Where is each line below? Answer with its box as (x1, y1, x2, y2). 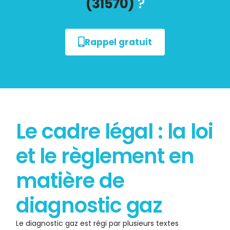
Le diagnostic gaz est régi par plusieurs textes (16, 218, 179, 229)
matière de (16, 166, 124, 196)
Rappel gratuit (85, 36, 152, 49)
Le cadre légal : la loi (16, 117, 213, 146)
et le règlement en (16, 142, 194, 171)
